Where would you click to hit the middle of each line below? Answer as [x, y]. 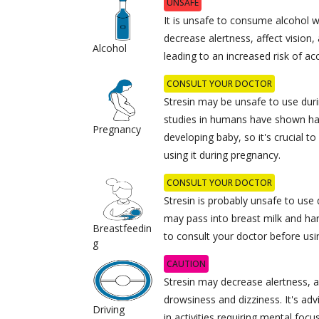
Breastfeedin [122, 228]
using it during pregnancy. [223, 155]
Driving [109, 309]
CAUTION [187, 263]
